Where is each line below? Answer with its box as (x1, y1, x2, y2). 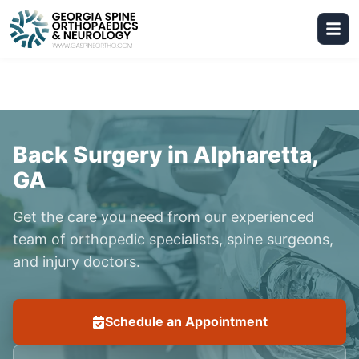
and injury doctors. (13, 253, 140, 270)
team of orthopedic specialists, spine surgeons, (13, 231, 333, 248)
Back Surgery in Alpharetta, (13, 141, 318, 168)
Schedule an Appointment (104, 313, 268, 329)
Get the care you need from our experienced (13, 208, 314, 225)
